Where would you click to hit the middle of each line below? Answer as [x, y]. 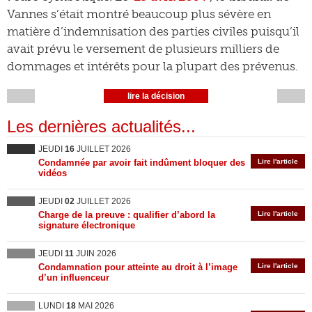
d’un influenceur [74, 278]
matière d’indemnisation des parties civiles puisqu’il [153, 31]
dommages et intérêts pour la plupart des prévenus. [153, 66]
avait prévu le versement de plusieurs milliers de [143, 49]
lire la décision [156, 96]
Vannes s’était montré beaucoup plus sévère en [139, 14]
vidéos [53, 173]
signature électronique [87, 225]
